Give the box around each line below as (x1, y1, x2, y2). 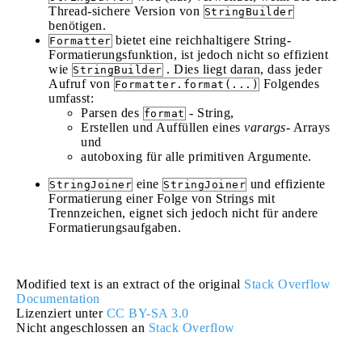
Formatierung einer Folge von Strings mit (48, 192, 275, 205)
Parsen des (81, 106, 143, 120)
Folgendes (259, 77, 319, 90)
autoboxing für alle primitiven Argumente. (81, 149, 312, 163)
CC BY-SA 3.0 (106, 306, 189, 320)
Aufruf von (48, 77, 114, 90)
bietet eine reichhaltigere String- (112, 33, 291, 47)
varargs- (244, 120, 290, 134)
